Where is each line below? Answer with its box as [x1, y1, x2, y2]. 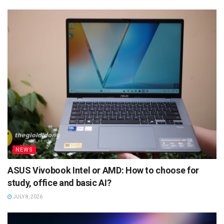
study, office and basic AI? [7, 177, 111, 188]
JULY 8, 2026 [12, 194, 42, 200]
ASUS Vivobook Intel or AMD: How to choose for [7, 165, 199, 176]
